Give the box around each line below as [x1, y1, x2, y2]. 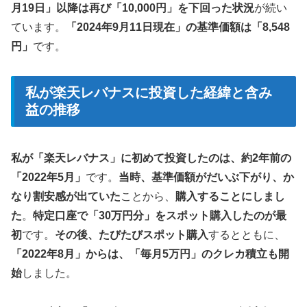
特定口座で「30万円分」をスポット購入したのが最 [33, 210, 286, 222]
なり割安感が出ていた [11, 191, 121, 203]
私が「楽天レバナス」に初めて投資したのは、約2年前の [11, 152, 291, 164]
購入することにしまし [175, 191, 285, 203]
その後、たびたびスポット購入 [55, 229, 208, 241]
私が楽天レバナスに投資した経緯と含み [25, 84, 272, 100]
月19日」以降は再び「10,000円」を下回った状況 [11, 2, 254, 14]
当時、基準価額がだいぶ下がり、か [119, 171, 294, 184]
